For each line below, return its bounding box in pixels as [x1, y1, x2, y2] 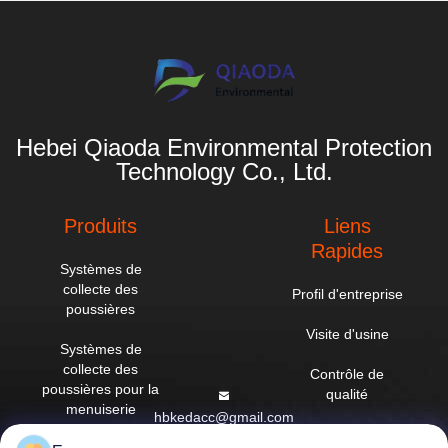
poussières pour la [42, 381, 160, 398]
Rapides [311, 240, 384, 263]
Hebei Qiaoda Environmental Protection [16, 134, 432, 162]
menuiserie [65, 401, 136, 418]
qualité [326, 386, 369, 403]
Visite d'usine [305, 326, 389, 343]
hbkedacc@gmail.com [153, 408, 294, 425]
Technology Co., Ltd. [115, 158, 333, 186]
